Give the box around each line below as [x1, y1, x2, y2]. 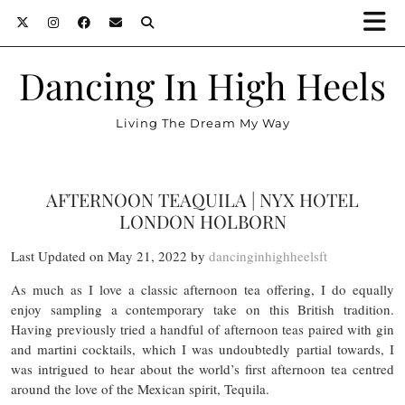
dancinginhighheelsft [209, 247, 327, 265]
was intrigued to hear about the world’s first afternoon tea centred [11, 360, 394, 378]
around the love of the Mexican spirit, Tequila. [11, 380, 269, 398]
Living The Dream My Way [115, 116, 290, 130]
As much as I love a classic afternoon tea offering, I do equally [11, 280, 394, 298]
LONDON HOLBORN [118, 209, 287, 233]
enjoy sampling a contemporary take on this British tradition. [11, 300, 394, 318]
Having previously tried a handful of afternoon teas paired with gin [11, 320, 394, 338]
